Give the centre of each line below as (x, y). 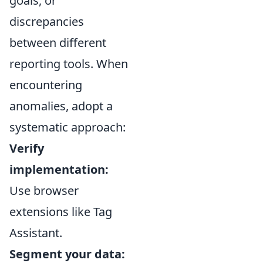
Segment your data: (67, 254)
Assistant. (36, 232)
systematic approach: (68, 127)
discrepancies (47, 21)
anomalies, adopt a (61, 106)
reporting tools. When (69, 63)
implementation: (59, 169)
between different (58, 42)
